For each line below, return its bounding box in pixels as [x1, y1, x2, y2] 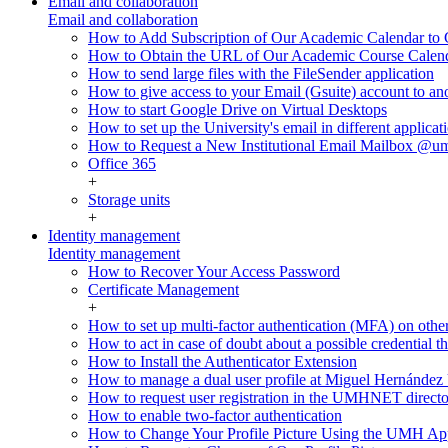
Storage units [88, 191, 170, 208]
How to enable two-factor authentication [88, 407, 342, 424]
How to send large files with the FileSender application [88, 65, 434, 82]
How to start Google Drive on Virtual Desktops [88, 101, 387, 118]
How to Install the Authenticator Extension [88, 353, 357, 370]
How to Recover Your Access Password [88, 263, 340, 280]
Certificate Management [88, 281, 239, 298]
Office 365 [88, 155, 156, 172]
